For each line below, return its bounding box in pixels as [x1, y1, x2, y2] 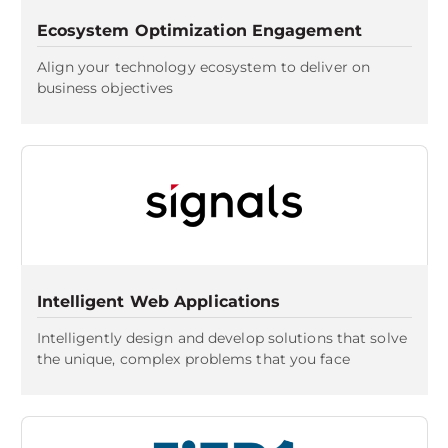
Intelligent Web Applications [36, 292, 281, 311]
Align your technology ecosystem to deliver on [36, 58, 371, 76]
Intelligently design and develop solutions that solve [36, 329, 407, 347]
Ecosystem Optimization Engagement [36, 21, 362, 40]
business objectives [36, 79, 174, 97]
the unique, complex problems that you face [36, 350, 350, 368]
